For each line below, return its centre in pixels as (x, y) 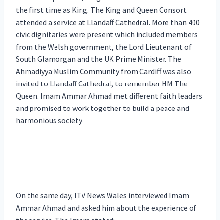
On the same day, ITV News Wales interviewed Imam (102, 195)
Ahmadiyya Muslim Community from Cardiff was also (103, 71)
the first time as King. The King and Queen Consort (101, 10)
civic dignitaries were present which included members (107, 34)
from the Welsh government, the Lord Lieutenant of (104, 46)
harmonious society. (49, 120)
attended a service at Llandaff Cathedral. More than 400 (108, 22)
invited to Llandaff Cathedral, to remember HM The (102, 83)
